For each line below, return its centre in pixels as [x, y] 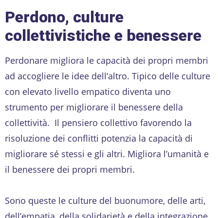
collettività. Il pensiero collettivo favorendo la [98, 122]
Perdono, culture [64, 17]
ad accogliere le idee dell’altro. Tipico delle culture [108, 76]
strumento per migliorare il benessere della [94, 107]
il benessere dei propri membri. [70, 169]
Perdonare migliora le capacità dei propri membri [107, 60]
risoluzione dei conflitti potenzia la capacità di [99, 138]
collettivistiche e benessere [103, 35]
